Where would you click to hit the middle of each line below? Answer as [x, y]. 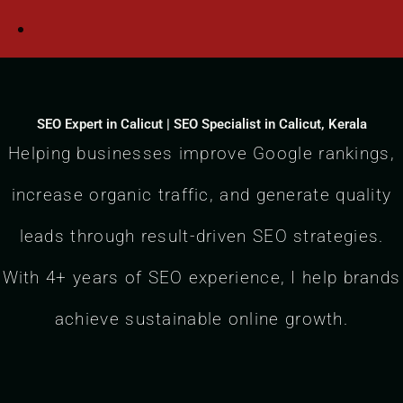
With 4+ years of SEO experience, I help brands [201, 278]
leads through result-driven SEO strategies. [201, 237]
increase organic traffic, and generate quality [201, 195]
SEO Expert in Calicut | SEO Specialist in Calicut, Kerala [201, 125]
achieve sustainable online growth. [201, 319]
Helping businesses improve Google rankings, [201, 154]
